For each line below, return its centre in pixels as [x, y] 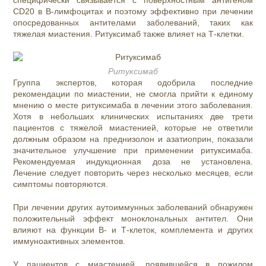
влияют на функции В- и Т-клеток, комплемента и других [133, 230]
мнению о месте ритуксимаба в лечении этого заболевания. [133, 105]
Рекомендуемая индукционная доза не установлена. [133, 162]
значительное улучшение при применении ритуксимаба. [133, 151]
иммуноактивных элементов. [71, 241]
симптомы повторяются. [61, 184]
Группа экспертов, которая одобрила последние [133, 83]
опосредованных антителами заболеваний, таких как [133, 23]
